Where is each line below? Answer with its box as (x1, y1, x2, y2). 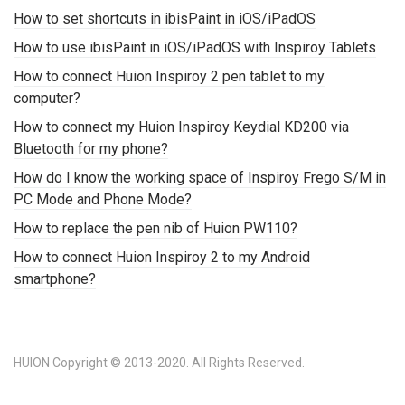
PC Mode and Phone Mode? (14, 191, 192, 209)
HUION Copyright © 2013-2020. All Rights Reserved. (14, 355, 305, 371)
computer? (14, 89, 80, 108)
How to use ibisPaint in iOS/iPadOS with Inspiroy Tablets (14, 39, 376, 57)
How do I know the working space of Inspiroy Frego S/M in (14, 169, 386, 187)
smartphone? (14, 270, 96, 288)
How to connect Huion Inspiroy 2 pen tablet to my (14, 68, 325, 86)
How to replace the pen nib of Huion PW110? (14, 220, 297, 238)
